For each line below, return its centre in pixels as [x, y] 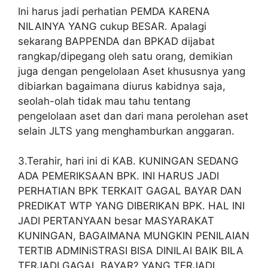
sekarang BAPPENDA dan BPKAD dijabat [116, 41]
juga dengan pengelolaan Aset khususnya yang [132, 71]
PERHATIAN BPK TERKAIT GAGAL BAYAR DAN [130, 191]
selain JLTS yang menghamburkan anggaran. [126, 131]
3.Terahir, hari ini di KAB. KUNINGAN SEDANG [128, 161]
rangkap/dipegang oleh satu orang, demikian [125, 56]
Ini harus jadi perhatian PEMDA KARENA [114, 11]
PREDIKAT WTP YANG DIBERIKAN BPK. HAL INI [131, 206]
